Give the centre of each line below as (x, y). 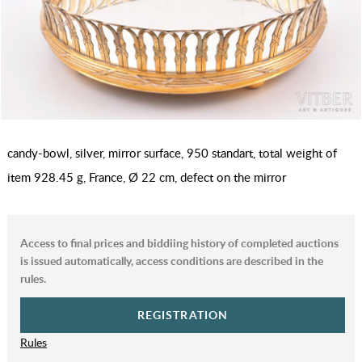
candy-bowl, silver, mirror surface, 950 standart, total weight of (172, 153)
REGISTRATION (183, 315)
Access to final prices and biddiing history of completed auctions (179, 243)
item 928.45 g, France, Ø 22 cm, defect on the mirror (146, 177)
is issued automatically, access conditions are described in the (171, 261)
